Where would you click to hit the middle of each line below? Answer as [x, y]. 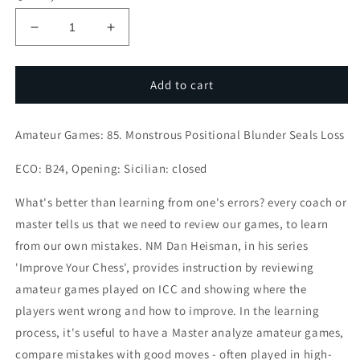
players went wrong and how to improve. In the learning [168, 311]
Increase [137, 34]
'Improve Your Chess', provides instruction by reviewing [165, 268]
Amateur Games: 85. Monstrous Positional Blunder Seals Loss [180, 135]
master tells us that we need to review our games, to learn [172, 224]
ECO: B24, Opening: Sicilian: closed [111, 169]
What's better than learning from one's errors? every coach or [181, 202]
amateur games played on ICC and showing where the [161, 289]
